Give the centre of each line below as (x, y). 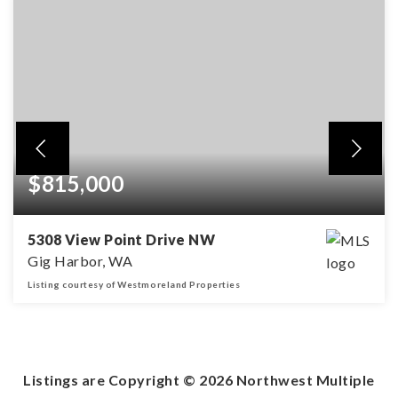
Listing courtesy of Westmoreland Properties (134, 285)
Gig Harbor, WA (80, 261)
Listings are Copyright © (111, 380)
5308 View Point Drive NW (122, 240)
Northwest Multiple (304, 380)
